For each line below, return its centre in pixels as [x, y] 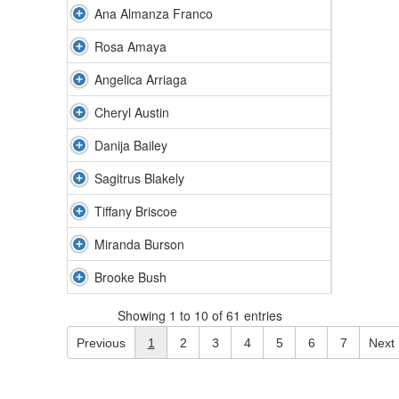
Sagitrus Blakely [139, 178]
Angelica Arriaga [141, 79]
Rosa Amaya [130, 46]
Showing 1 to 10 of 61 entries [199, 315]
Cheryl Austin [132, 112]
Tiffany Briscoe [136, 211]
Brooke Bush [130, 277]
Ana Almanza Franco [154, 13]
